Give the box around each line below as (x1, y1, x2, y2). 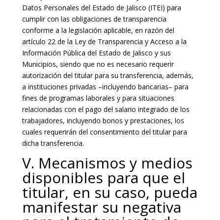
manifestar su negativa (22, 197, 181, 217)
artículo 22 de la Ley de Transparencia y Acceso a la (22, 37, 187, 46)
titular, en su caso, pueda (22, 182, 197, 202)
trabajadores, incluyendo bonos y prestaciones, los (22, 116, 184, 125)
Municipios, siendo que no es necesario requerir (22, 59, 174, 69)
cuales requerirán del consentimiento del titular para (22, 127, 187, 137)
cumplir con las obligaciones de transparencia (22, 14, 166, 24)
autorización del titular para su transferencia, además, (22, 71, 193, 80)
